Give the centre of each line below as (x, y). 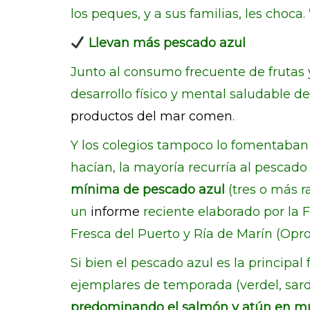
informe (115, 212)
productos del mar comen (152, 116)
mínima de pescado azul (148, 190)
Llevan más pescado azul (165, 43)
